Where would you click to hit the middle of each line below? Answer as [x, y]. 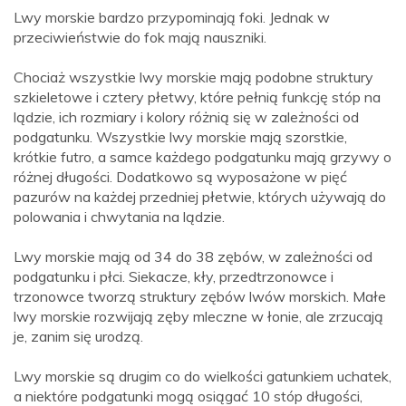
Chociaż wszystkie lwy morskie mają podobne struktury [193, 77]
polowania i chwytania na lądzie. [119, 217]
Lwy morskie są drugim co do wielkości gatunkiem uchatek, [203, 377]
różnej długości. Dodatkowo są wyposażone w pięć [180, 177]
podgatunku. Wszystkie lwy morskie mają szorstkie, [180, 137]
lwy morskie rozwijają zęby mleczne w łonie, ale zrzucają [198, 317]
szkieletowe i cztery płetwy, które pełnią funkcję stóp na [197, 97]
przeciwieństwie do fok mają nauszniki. [140, 38]
